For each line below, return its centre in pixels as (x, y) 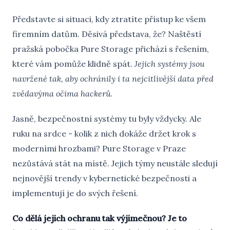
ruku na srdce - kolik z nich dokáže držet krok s (104, 133)
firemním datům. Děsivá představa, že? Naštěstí (107, 34)
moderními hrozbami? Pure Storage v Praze (99, 148)
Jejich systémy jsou (169, 64)
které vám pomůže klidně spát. (73, 64)
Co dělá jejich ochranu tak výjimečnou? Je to (100, 218)
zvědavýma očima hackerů (61, 93)
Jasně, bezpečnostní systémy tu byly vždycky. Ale (107, 119)
